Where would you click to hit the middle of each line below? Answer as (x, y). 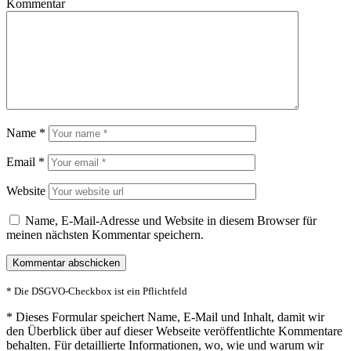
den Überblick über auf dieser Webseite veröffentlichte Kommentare (174, 331)
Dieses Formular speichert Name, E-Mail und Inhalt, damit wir (170, 317)
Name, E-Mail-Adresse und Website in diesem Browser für (171, 220)
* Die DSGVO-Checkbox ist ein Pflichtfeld (97, 291)
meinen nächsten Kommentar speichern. (105, 234)
